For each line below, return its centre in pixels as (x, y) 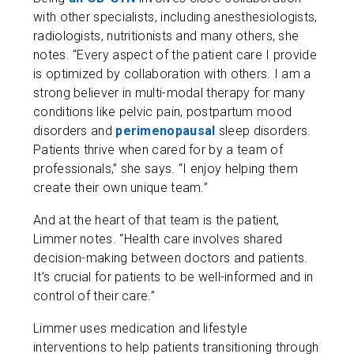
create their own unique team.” (121, 188)
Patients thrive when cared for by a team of (158, 150)
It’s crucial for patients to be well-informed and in (173, 277)
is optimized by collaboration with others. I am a (172, 74)
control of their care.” (94, 296)
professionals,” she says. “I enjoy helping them (166, 169)
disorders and (75, 131)
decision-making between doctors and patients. (171, 258)
